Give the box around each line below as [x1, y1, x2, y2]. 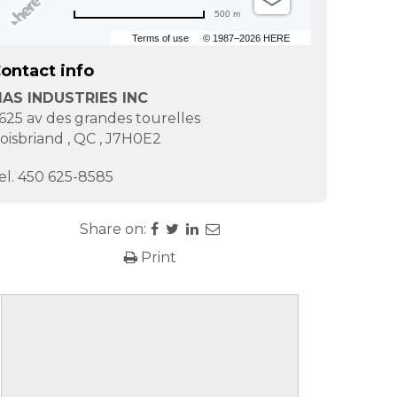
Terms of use [132, 33, 189, 43]
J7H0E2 [105, 130, 161, 147]
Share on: [80, 221, 147, 237]
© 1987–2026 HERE [203, 33, 290, 43]
